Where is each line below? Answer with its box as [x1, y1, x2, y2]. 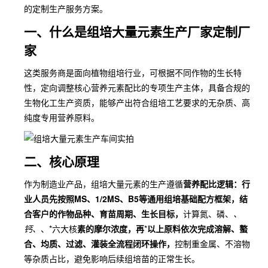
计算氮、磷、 [183, 208, 233, 220]
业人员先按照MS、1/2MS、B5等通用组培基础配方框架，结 [24, 193, 248, 205]
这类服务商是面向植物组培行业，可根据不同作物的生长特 [24, 66, 242, 78]
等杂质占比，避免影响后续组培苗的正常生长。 [24, 252, 200, 264]
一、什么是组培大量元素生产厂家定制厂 [24, 22, 250, 40]
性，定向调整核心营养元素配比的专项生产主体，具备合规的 [24, 81, 250, 93]
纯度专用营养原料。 [24, 111, 99, 123]
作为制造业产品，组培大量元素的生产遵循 [24, 178, 183, 190]
